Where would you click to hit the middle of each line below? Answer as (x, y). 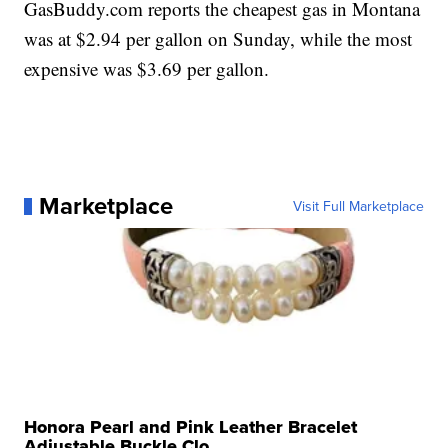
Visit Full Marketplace (358, 206)
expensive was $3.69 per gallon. (147, 69)
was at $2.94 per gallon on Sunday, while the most (218, 39)
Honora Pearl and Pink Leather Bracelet (191, 427)
